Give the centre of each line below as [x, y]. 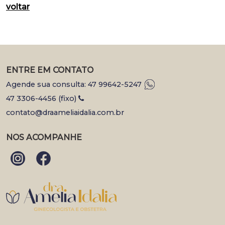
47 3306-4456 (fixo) [42, 98]
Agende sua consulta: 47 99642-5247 [75, 84]
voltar [18, 7]
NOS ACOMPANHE [44, 137]
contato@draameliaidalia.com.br [65, 113]
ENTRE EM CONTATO [50, 70]
